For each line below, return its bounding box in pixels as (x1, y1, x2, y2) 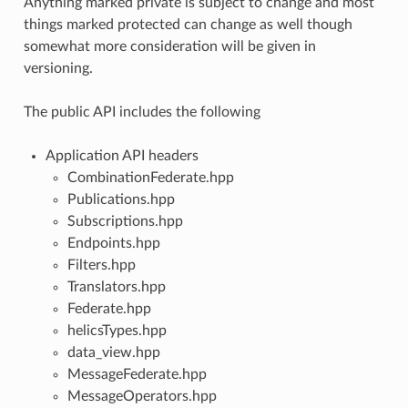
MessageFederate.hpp (66, 366, 207, 382)
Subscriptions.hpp (66, 213, 183, 229)
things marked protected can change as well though (23, 16, 352, 32)
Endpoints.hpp (66, 235, 160, 250)
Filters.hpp (66, 257, 136, 272)
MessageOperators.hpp (66, 388, 217, 403)
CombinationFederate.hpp (66, 169, 234, 185)
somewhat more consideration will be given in (23, 38, 316, 54)
